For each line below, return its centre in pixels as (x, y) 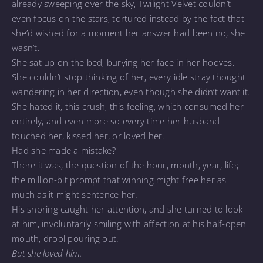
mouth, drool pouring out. (67, 238)
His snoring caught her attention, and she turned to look (127, 209)
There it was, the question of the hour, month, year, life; (125, 165)
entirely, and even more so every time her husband (116, 121)
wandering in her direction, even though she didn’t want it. (131, 91)
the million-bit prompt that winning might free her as (119, 179)
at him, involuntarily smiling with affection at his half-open (129, 223)
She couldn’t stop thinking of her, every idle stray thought (129, 77)
